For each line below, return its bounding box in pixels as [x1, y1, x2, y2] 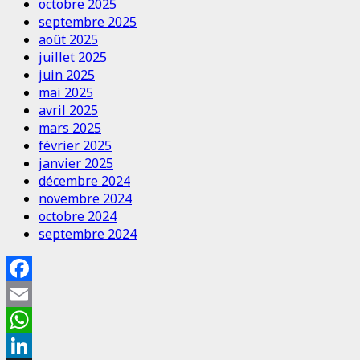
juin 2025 [39, 65, 95, 84]
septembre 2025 [39, 12, 137, 31]
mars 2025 [39, 118, 101, 137]
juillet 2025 [39, 47, 107, 66]
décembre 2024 [39, 171, 130, 190]
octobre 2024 [39, 207, 117, 225]
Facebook [6, 284, 64, 303]
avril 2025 [39, 100, 98, 119]
